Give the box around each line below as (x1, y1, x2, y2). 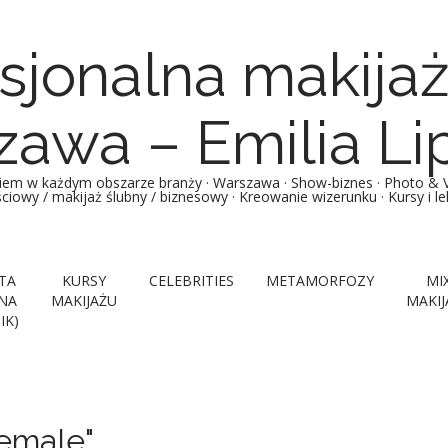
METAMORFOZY (266, 271, 374, 290)
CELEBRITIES (149, 271, 234, 290)
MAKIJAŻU (51, 291, 117, 310)
